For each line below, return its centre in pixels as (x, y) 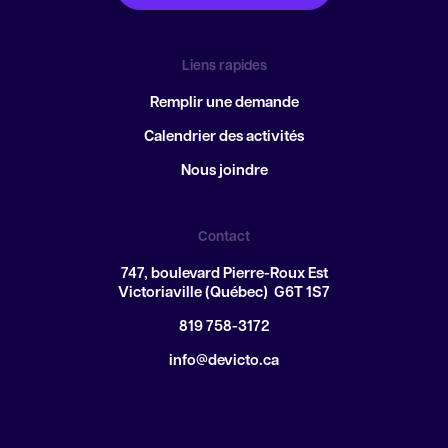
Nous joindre (224, 171)
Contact (224, 237)
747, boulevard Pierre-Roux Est (224, 274)
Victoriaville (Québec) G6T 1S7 (224, 293)
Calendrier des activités (224, 137)
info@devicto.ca (224, 361)
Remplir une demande (224, 103)
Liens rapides (224, 66)
